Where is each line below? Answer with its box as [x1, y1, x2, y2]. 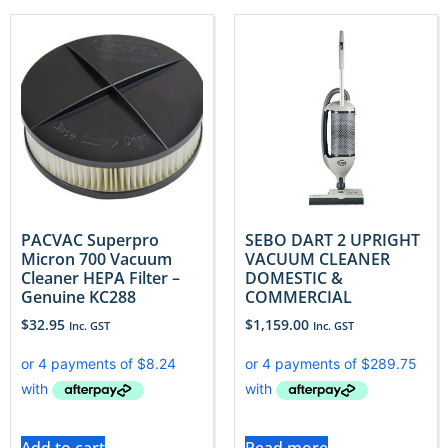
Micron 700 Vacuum [21, 248, 172, 271]
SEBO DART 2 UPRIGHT [245, 229, 420, 252]
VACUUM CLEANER [245, 248, 390, 271]
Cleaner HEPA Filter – [21, 267, 180, 290]
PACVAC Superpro [21, 229, 159, 252]
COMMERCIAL [245, 286, 352, 309]
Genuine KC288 [21, 286, 136, 309]
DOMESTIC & [245, 267, 343, 290]
